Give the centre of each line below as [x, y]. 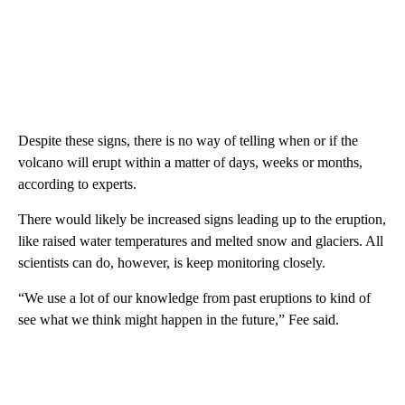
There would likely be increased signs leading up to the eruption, [202, 219]
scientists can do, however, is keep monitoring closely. [172, 262]
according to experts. [77, 184]
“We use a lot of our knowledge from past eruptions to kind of [194, 297]
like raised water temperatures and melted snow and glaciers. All [201, 240]
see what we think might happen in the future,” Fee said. [179, 319]
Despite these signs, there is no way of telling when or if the [188, 140]
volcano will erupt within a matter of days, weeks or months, [190, 162]
